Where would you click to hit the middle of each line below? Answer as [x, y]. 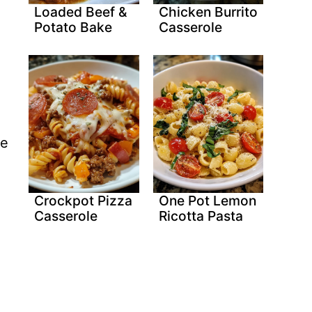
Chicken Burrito [208, 11]
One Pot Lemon [207, 201]
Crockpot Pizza [84, 201]
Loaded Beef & [81, 11]
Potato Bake [73, 27]
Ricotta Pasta [201, 216]
